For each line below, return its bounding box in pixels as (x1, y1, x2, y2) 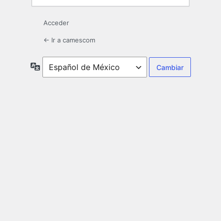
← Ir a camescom (43, 36, 95, 44)
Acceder (43, 19, 69, 27)
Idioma (39, 62, 62, 71)
